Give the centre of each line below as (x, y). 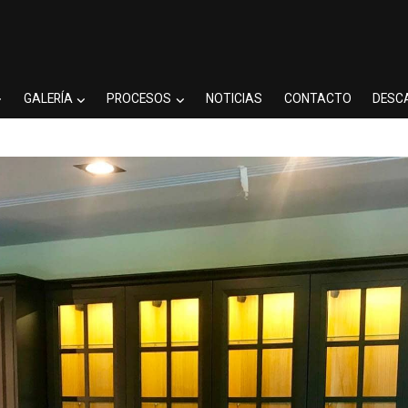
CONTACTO (317, 99)
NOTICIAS (235, 99)
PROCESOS (139, 99)
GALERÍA (48, 99)
